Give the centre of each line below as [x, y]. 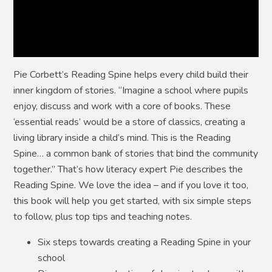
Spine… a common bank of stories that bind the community [136, 153]
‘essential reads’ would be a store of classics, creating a [130, 122]
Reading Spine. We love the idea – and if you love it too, [131, 185]
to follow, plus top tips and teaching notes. [103, 216]
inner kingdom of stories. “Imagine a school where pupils [131, 90]
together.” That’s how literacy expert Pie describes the [128, 169]
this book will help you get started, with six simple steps [133, 201]
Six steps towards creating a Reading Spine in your [144, 242]
